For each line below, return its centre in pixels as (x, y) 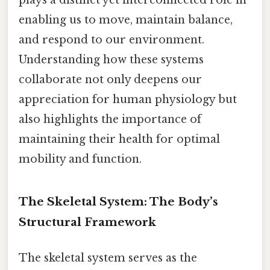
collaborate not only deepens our (110, 79)
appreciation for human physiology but (128, 99)
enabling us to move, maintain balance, (126, 20)
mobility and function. (80, 159)
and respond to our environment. (111, 39)
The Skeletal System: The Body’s (118, 201)
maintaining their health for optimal (119, 139)
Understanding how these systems (111, 59)
